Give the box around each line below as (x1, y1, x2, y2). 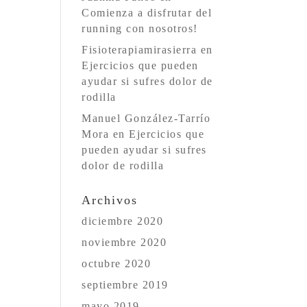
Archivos (82, 193, 138, 207)
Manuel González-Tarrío (82, 112, 211, 124)
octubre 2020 (82, 258, 151, 269)
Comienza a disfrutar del (82, 7, 212, 19)
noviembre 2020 (82, 236, 167, 248)
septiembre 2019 (82, 279, 169, 291)
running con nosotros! (82, 23, 198, 34)
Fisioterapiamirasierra (82, 44, 197, 56)
